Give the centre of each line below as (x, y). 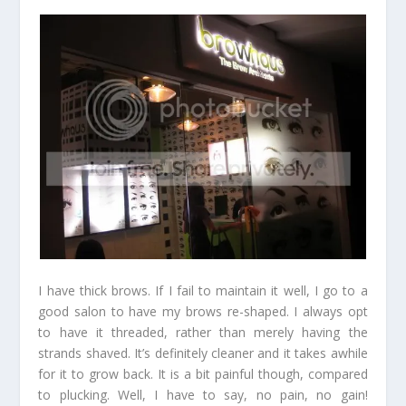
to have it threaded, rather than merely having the (203, 332)
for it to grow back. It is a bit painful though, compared (203, 373)
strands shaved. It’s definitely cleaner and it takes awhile (203, 353)
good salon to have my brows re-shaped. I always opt (203, 311)
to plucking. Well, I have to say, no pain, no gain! (203, 394)
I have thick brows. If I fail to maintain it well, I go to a (203, 290)
